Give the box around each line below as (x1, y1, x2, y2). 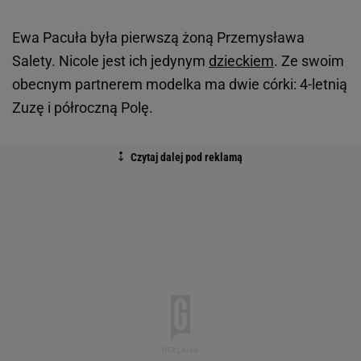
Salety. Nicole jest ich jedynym (12, 52, 209, 69)
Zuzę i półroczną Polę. (12, 98, 153, 116)
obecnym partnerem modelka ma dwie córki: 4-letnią (12, 75, 347, 93)
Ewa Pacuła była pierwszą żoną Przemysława (12, 28, 305, 46)
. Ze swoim (274, 52, 344, 69)
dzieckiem (209, 52, 274, 69)
